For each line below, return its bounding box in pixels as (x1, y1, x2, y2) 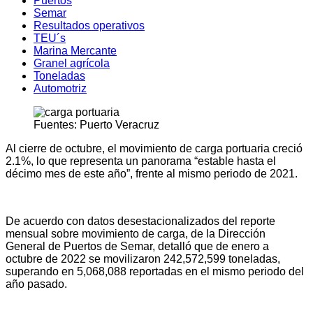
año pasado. (6, 278, 67, 291)
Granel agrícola (34, 57, 110, 70)
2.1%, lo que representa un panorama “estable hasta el (6, 155, 276, 168)
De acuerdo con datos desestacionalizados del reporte (6, 215, 275, 228)
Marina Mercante (34, 45, 117, 57)
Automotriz (34, 82, 87, 95)
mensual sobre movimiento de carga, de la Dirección (6, 228, 265, 240)
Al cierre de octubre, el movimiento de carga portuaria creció (6, 143, 303, 155)
